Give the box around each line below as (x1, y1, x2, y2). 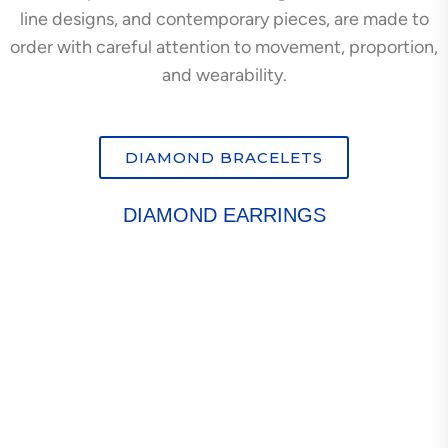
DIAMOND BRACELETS (125, 147, 323, 167)
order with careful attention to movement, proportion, (10, 35, 438, 58)
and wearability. (161, 63, 287, 86)
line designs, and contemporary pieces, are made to (19, 7, 429, 30)
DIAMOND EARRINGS (122, 203, 326, 226)
